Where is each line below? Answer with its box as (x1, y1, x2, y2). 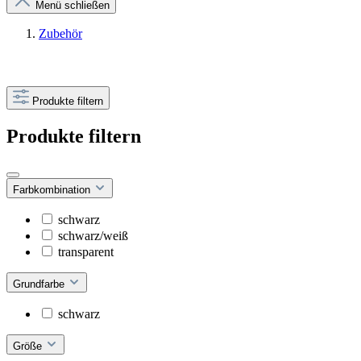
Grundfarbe (13, 277, 68, 290)
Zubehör (39, 27, 82, 40)
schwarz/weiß (58, 228, 128, 243)
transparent (58, 244, 114, 259)
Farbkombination (13, 183, 93, 196)
